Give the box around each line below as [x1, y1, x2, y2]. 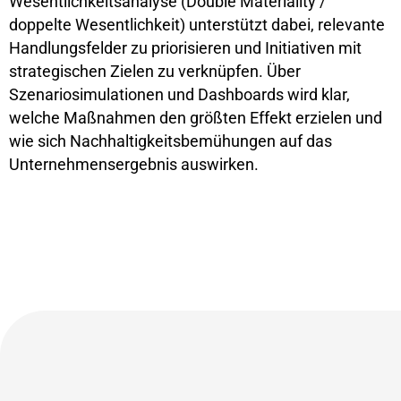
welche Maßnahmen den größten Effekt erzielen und [9, 108, 382, 128]
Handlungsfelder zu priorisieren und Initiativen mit [9, 38, 362, 58]
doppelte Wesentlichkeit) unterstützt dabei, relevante [9, 15, 385, 35]
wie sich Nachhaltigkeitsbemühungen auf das [9, 132, 332, 151]
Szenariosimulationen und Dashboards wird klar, [9, 85, 350, 105]
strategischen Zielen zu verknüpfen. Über [9, 62, 301, 81]
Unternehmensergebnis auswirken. [9, 155, 259, 175]
